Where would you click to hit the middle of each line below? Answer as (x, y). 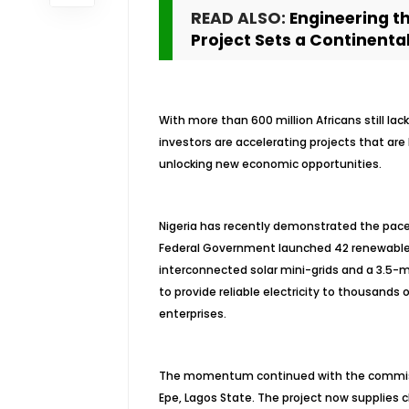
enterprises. (192, 314)
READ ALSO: (240, 18)
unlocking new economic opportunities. (270, 164)
